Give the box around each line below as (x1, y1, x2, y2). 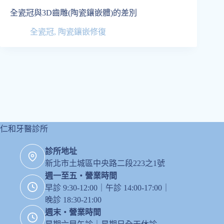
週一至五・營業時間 (45, 171, 117, 180)
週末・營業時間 (45, 208, 101, 216)
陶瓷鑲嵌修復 (58, 27, 106, 36)
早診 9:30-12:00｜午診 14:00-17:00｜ (45, 183, 170, 192)
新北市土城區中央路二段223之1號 (45, 159, 165, 167)
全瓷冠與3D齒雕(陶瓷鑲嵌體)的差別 (10, 8, 137, 17)
